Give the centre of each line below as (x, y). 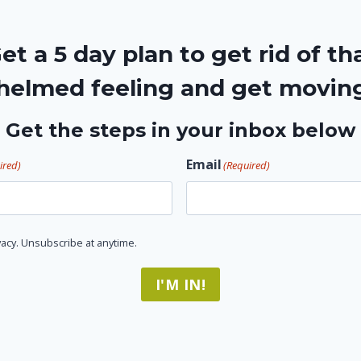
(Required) (246, 165)
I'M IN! (180, 284)
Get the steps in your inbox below (180, 130)
